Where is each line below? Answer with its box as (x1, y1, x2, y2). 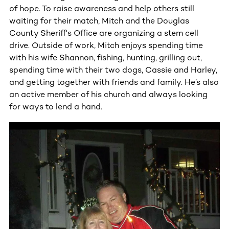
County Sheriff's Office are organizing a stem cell (9, 28, 198, 38)
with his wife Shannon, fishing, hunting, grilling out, (9, 52, 202, 62)
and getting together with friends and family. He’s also (9, 77, 219, 87)
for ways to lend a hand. (9, 101, 102, 111)
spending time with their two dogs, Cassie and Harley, (9, 64, 217, 75)
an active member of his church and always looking (9, 89, 208, 99)
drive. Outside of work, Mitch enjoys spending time (9, 40, 203, 50)
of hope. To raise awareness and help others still (9, 3, 194, 13)
